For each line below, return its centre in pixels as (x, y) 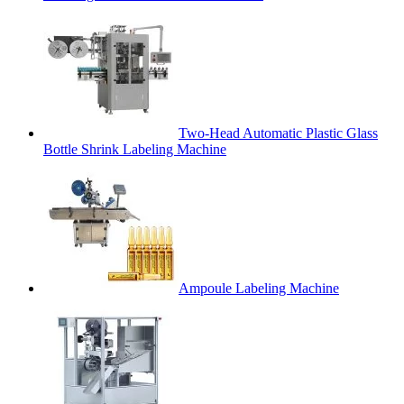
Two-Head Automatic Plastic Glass (278, 133)
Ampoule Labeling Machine (259, 289)
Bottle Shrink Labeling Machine (135, 150)
